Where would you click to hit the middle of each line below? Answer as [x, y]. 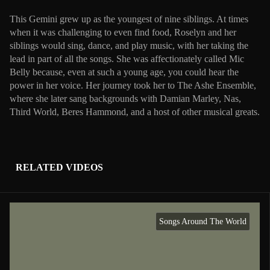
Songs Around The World [203, 222]
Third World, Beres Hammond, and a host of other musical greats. [135, 112]
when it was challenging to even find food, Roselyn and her [123, 33]
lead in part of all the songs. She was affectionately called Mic [127, 59]
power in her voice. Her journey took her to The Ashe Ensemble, [133, 86]
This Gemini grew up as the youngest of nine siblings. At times [129, 19]
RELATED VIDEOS [59, 168]
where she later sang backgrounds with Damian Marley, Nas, [125, 99]
